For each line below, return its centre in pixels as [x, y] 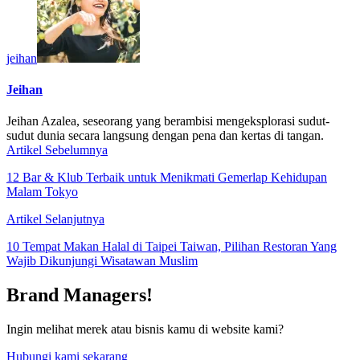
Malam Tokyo [42, 192]
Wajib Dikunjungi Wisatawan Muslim [102, 261]
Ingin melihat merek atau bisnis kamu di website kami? [145, 329]
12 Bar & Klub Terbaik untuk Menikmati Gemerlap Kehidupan [167, 178]
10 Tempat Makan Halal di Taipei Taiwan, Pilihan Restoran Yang [172, 247]
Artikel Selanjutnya [55, 219]
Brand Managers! [80, 295]
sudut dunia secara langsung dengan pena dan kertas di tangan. [165, 136]
